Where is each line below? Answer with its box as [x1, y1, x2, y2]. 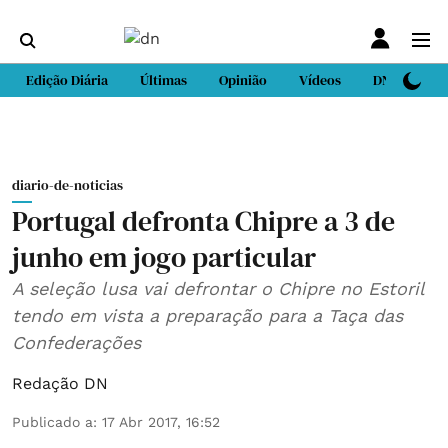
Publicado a [12, 414, 93, 430]
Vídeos [299, 70, 341, 90]
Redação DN [12, 374, 108, 393]
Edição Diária [26, 70, 108, 90]
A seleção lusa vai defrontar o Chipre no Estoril [12, 278, 425, 299]
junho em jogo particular [12, 238, 316, 276]
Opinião [219, 70, 267, 90]
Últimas [140, 70, 187, 90]
